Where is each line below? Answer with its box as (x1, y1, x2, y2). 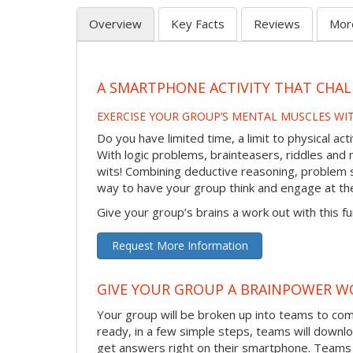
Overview (89, 15, 142, 32)
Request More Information (111, 237, 248, 253)
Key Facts (171, 15, 225, 32)
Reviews (254, 15, 300, 32)
